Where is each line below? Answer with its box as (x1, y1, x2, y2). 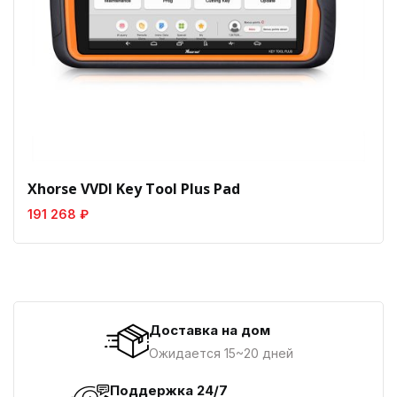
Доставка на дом (148, 322, 270, 339)
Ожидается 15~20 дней (148, 346, 293, 361)
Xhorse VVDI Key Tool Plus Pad (27, 179, 240, 198)
